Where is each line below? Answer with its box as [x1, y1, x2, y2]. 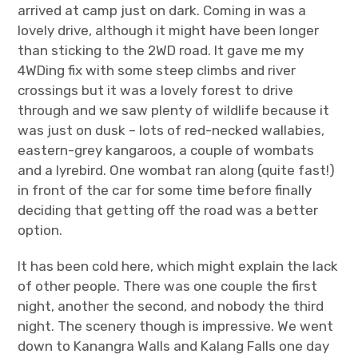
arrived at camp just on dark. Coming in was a [18, 2, 307, 18]
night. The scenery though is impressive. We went [18, 318, 334, 334]
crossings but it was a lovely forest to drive [18, 82, 294, 98]
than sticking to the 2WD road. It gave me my [18, 42, 304, 58]
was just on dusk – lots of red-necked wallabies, [18, 122, 325, 138]
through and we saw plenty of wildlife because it [18, 102, 330, 118]
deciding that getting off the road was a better [18, 202, 319, 218]
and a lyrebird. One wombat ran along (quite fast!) [18, 162, 336, 178]
